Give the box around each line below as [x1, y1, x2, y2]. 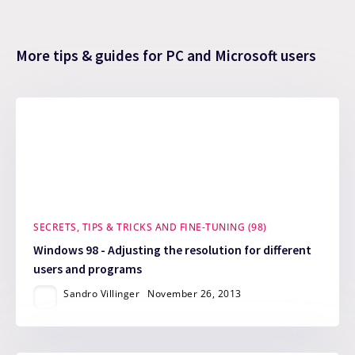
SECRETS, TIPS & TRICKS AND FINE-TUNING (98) [33, 220, 267, 235]
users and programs [33, 261, 143, 277]
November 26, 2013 [147, 287, 242, 301]
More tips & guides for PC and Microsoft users [16, 46, 316, 66]
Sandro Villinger [63, 287, 140, 301]
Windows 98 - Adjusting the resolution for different [33, 242, 312, 258]
